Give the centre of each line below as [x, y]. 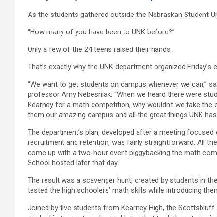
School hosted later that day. [73, 163]
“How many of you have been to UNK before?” [101, 32]
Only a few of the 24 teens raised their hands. [100, 50]
